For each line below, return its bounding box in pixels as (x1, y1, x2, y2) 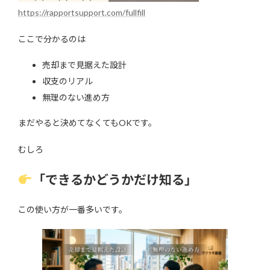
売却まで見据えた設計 (42, 60, 127, 71)
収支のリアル (42, 76, 93, 87)
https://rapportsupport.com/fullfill (18, 7, 145, 18)
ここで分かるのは (18, 34, 86, 45)
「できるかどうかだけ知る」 (32, 172, 197, 187)
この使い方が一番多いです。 (18, 204, 127, 215)
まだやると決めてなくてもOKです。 (18, 118, 157, 128)
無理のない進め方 (42, 92, 110, 103)
